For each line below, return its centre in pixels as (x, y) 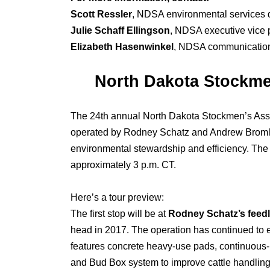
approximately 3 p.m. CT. (123, 165)
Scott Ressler (101, 14)
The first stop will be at (119, 214)
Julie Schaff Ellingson (120, 30)
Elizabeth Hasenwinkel (122, 47)
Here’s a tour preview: (117, 197)
